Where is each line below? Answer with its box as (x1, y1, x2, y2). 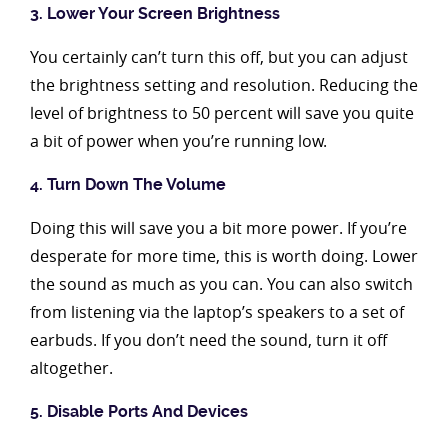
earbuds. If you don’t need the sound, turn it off (30, 328, 387, 351)
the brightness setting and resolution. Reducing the (30, 73, 418, 96)
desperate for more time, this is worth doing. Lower (30, 244, 418, 267)
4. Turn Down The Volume (30, 174, 226, 194)
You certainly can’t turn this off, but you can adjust (30, 45, 408, 68)
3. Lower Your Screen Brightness (30, 3, 280, 23)
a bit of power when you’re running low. (30, 129, 327, 152)
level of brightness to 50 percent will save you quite (30, 101, 414, 124)
